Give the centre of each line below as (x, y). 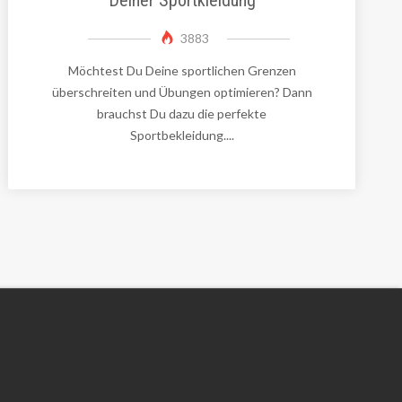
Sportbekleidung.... (182, 135)
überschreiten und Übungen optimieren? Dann (182, 92)
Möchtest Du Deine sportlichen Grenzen (182, 70)
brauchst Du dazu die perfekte (182, 113)
